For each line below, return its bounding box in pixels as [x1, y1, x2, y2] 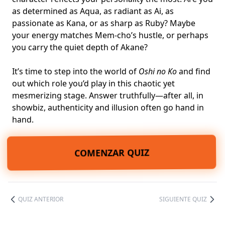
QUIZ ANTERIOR [18, 195, 63, 204]
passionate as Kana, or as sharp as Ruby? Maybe [12, 18, 195, 29]
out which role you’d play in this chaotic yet [12, 78, 175, 89]
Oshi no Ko [139, 66, 177, 77]
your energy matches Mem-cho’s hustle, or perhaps [12, 30, 208, 41]
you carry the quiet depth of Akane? [12, 42, 148, 53]
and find [177, 66, 210, 77]
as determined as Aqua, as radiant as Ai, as [12, 6, 174, 17]
